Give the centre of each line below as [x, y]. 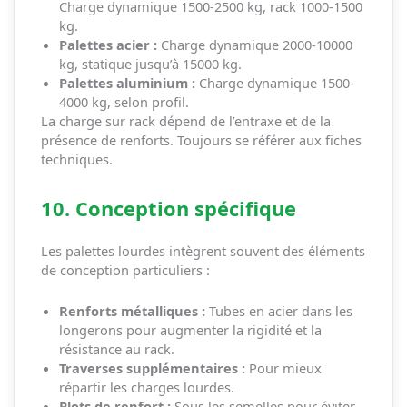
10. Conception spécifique [168, 209]
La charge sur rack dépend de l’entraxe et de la [185, 121]
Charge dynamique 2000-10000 [254, 45]
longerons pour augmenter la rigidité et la [190, 329]
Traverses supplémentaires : [152, 367]
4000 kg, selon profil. [124, 102]
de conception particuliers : [125, 270]
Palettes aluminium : [127, 83]
